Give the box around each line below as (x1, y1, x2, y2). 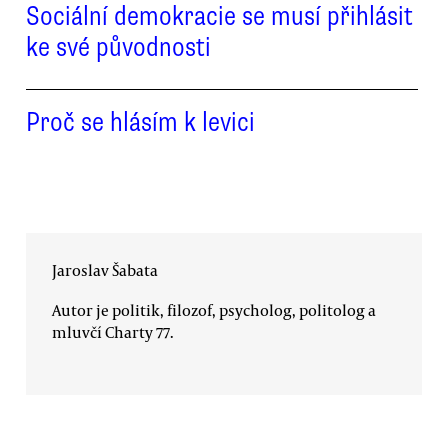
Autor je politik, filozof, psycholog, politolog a (52, 299, 376, 320)
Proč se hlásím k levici (26, 104, 255, 139)
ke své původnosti (26, 29, 211, 64)
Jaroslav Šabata (52, 260, 158, 281)
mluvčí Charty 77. (52, 321, 174, 342)
